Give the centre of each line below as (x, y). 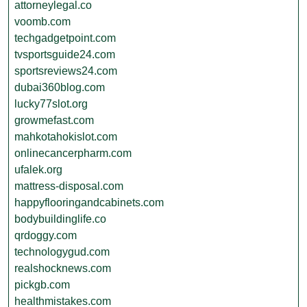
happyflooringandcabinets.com (89, 202)
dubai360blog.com (60, 87)
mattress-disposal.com (69, 186)
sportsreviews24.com (66, 71)
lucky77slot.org (51, 104)
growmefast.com (54, 120)
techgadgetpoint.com (65, 38)
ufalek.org (38, 170)
